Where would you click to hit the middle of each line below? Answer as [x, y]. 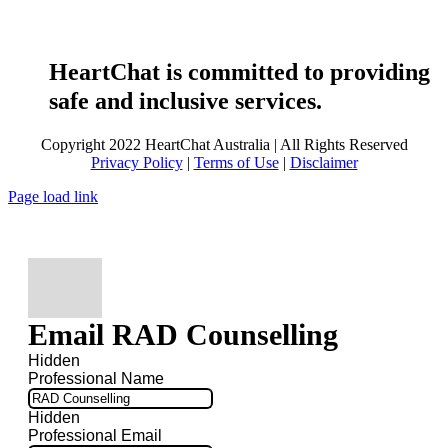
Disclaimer [323, 162]
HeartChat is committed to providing [240, 71]
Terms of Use [236, 162]
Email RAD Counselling [183, 335]
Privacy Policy [136, 162]
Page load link [53, 196]
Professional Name [96, 379]
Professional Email [95, 436]
